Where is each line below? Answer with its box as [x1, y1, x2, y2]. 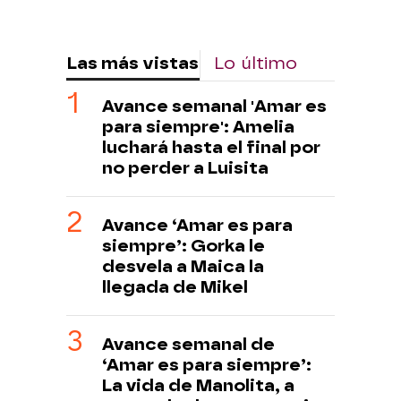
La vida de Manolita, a [102, 374, 294, 396]
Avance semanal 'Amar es [102, 95, 327, 116]
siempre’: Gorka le [102, 235, 265, 256]
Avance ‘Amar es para [102, 214, 293, 235]
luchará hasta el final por [102, 136, 320, 158]
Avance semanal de [102, 333, 275, 354]
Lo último [214, 52, 297, 73]
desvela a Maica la [102, 255, 264, 277]
